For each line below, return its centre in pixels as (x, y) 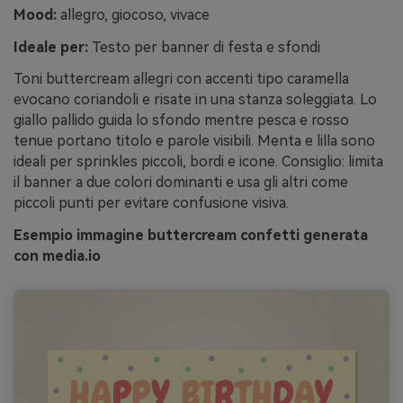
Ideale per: (51, 47)
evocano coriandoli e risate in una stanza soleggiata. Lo (195, 100)
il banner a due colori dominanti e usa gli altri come (181, 183)
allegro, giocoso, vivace (133, 14)
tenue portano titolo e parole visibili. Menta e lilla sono (194, 141)
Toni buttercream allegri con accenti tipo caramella (181, 79)
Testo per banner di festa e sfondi (204, 47)
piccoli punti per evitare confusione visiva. (151, 203)
